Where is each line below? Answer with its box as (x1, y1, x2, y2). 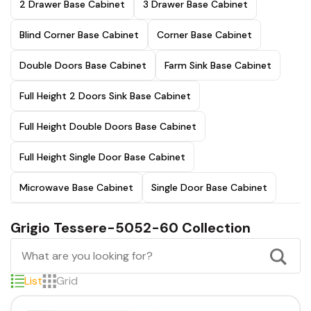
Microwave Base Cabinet (19, 181, 133, 194)
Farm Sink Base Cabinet (165, 59, 271, 72)
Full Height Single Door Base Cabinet (19, 151, 185, 163)
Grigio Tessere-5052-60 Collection (10, 219, 251, 237)
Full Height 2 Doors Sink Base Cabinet (19, 90, 191, 102)
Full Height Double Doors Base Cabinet (19, 120, 196, 133)
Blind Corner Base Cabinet (19, 28, 139, 41)
